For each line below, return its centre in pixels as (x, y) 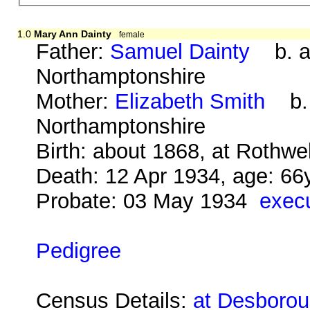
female (132, 34)
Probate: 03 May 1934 (148, 201)
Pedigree (79, 250)
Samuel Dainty (180, 51)
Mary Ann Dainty (72, 34)
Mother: (76, 101)
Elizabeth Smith (190, 101)
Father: (73, 51)
